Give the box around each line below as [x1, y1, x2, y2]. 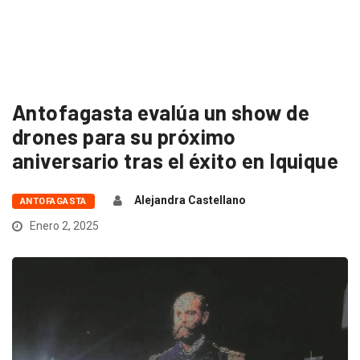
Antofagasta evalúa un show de [12, 99, 310, 125]
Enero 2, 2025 [27, 219, 99, 232]
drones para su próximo [12, 123, 236, 149]
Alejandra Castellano [133, 193, 246, 207]
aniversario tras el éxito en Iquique [12, 147, 339, 173]
